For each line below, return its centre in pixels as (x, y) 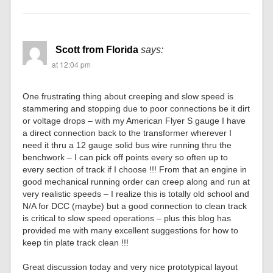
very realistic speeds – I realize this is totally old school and (136, 193)
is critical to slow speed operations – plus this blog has (127, 218)
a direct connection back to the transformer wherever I (127, 133)
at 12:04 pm (72, 64)
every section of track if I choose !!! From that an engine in (135, 169)
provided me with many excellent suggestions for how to (131, 230)
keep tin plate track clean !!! (76, 242)
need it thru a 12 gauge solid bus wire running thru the (127, 145)
